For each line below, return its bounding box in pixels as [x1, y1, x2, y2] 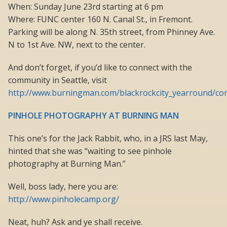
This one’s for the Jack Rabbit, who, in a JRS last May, [8, 133, 208, 144]
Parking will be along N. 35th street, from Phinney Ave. [8, 26, 215, 38]
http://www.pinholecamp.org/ [8, 194, 119, 205]
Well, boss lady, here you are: [8, 181, 118, 193]
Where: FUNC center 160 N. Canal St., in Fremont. [8, 14, 193, 25]
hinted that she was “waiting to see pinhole [8, 145, 172, 157]
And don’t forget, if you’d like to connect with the [8, 62, 192, 73]
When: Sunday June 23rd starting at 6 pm [8, 1, 163, 13]
